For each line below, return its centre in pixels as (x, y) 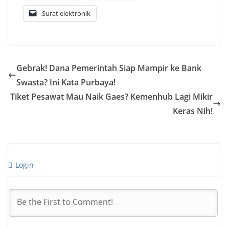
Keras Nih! (193, 111)
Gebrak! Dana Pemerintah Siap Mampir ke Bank (109, 68)
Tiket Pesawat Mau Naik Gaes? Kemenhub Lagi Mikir (111, 97)
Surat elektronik (66, 13)
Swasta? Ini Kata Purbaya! (66, 82)
